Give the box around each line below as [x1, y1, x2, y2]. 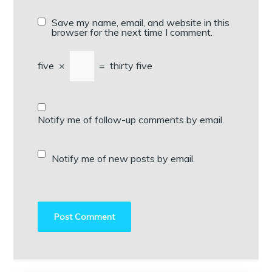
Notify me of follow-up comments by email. [38, 113, 225, 126]
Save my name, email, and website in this [52, 16, 230, 29]
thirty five [110, 59, 153, 72]
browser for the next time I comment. [52, 25, 213, 38]
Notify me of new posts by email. [52, 152, 195, 165]
